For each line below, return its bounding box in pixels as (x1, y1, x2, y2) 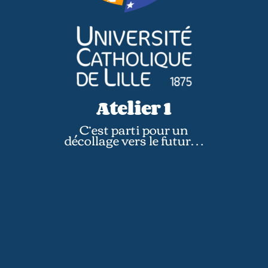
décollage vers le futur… (64, 127, 203, 151)
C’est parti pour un (79, 117, 188, 141)
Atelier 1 (96, 93, 172, 122)
